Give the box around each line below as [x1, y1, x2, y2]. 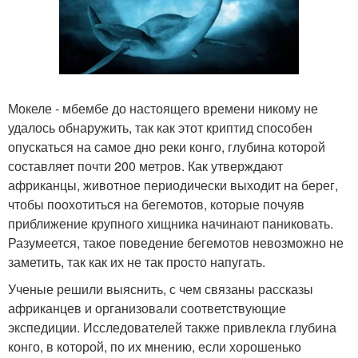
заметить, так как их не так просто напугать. [8, 252, 265, 271]
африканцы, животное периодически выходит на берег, [8, 175, 338, 194]
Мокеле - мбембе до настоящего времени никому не [8, 98, 318, 117]
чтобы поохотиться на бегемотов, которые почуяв [8, 194, 304, 213]
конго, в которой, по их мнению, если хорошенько [8, 336, 301, 356]
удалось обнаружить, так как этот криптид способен [8, 117, 312, 137]
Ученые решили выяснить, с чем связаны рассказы [8, 279, 313, 298]
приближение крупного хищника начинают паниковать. [8, 213, 333, 233]
